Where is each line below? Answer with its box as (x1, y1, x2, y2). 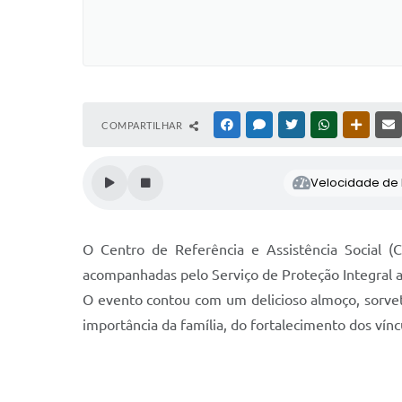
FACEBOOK (236, 118, 288, 130)
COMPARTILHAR (101, 118, 185, 131)
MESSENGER (268, 118, 325, 130)
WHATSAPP (333, 118, 385, 130)
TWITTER (301, 118, 343, 130)
